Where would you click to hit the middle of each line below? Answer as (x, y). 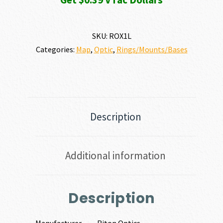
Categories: (56, 49)
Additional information (115, 155)
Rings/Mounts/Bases (152, 49)
